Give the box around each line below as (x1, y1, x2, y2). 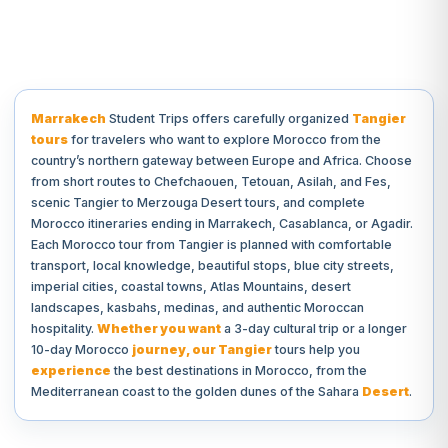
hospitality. (31, 321, 97, 336)
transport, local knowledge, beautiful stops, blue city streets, (31, 258, 394, 273)
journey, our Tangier (132, 342, 272, 357)
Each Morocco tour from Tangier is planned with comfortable (31, 237, 392, 252)
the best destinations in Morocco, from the (111, 363, 367, 378)
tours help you (272, 342, 360, 357)
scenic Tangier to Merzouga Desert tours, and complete (31, 195, 365, 210)
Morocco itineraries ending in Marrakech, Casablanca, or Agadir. (31, 216, 413, 231)
